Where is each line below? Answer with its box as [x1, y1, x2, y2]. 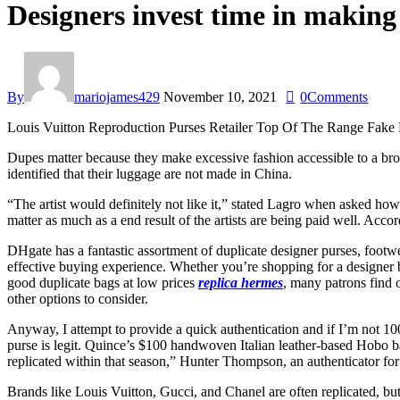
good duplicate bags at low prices [7, 274, 198, 290]
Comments [307, 88, 369, 104]
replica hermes [198, 274, 283, 290]
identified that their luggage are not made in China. [7, 165, 292, 181]
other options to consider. [7, 290, 148, 306]
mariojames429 [74, 88, 160, 104]
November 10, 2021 [163, 88, 277, 104]
